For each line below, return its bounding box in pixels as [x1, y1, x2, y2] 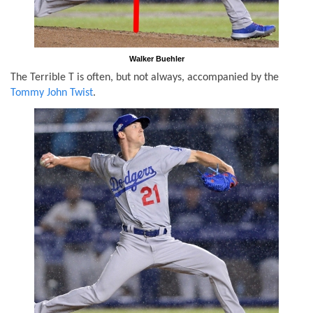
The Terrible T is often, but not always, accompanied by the [10, 72, 279, 83]
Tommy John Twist [10, 87, 93, 99]
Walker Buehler [129, 54, 184, 63]
